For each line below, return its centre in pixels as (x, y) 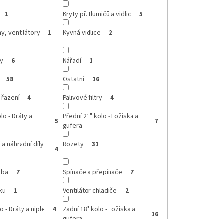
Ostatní (74, 79)
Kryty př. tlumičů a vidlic (97, 14)
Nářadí (72, 61)
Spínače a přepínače (93, 172)
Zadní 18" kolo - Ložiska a (99, 209)
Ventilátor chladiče (90, 191)
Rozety (73, 144)
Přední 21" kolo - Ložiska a (101, 117)
